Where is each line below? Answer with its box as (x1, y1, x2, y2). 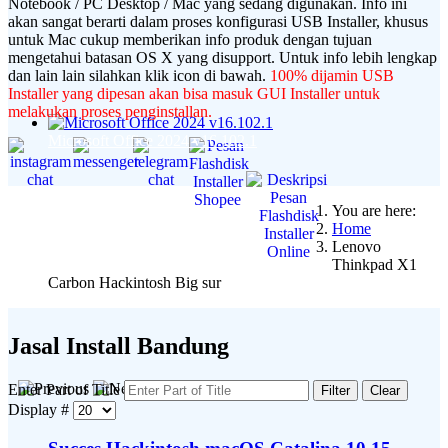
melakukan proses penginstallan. (8, 102, 212, 120)
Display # (8, 400, 73, 418)
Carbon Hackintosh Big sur (48, 273, 221, 291)
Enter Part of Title (8, 380, 124, 398)
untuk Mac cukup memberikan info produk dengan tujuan (8, 30, 372, 48)
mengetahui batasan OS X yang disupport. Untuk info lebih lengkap (8, 48, 437, 66)
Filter (321, 382, 350, 398)
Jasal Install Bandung (8, 332, 229, 359)
